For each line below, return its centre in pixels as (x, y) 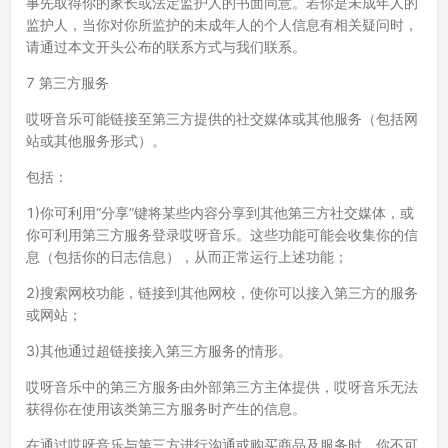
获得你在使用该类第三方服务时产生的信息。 (166, 408)
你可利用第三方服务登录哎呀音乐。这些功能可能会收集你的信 (222, 234)
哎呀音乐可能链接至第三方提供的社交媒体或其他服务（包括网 (222, 118)
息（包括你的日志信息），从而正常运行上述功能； (187, 256)
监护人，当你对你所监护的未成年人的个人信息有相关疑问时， (222, 24)
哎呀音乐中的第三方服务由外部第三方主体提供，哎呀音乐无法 (222, 386)
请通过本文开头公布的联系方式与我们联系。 (166, 46)
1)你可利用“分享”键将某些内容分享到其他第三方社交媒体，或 (220, 212)
